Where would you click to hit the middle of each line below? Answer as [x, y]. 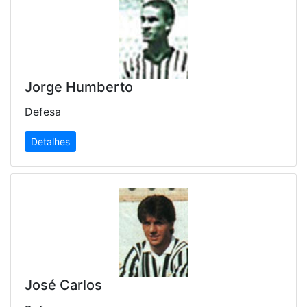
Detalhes [50, 142]
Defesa [43, 112]
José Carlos [63, 285]
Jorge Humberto [79, 87]
